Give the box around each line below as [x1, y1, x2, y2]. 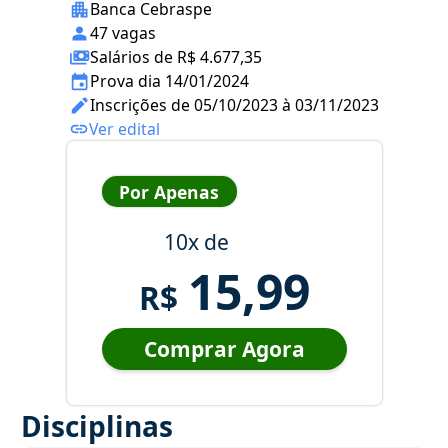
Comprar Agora [143, 335, 305, 364]
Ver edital [89, 118, 160, 141]
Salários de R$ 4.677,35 [90, 46, 262, 69]
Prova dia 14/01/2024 [90, 70, 249, 93]
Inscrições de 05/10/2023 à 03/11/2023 [90, 94, 379, 117]
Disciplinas [21, 407, 173, 446]
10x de [163, 228, 229, 257]
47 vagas [90, 22, 156, 45]
